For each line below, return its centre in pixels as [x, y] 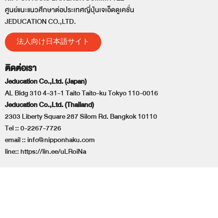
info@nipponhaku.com [61, 140]
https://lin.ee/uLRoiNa [53, 152]
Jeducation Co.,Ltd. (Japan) [46, 82]
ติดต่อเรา [21, 68]
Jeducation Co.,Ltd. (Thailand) [49, 105]
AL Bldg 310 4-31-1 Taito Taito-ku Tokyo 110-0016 [82, 93]
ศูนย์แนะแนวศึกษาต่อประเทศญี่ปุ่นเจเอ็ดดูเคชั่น [70, 10]
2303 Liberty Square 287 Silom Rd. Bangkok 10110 [81, 117]
